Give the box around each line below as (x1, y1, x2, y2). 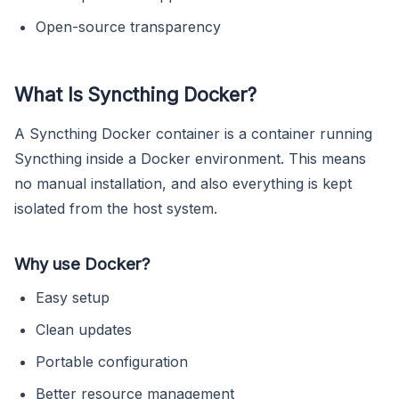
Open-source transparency (36, 17, 221, 36)
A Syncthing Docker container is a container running (14, 124, 372, 142)
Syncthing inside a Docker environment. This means (14, 149, 366, 167)
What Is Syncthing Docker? (14, 82, 256, 106)
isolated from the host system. (14, 199, 217, 217)
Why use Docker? (14, 253, 151, 273)
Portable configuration (36, 352, 188, 370)
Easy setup (36, 288, 110, 306)
